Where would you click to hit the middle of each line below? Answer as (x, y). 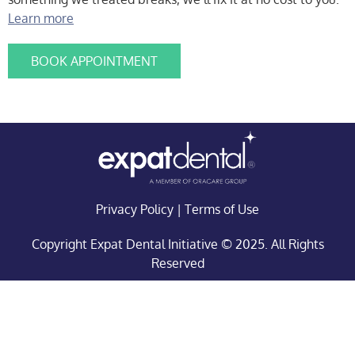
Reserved (177, 263)
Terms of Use (222, 210)
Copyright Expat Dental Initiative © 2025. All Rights (177, 244)
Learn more (41, 18)
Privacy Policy (135, 210)
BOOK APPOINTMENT (94, 61)
